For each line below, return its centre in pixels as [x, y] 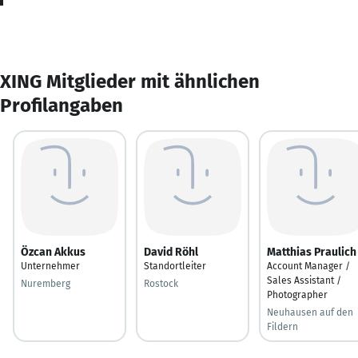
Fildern [282, 326]
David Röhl [171, 252]
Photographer [297, 294]
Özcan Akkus [53, 252]
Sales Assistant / [304, 280]
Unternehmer [50, 266]
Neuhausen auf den [310, 312]
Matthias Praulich [312, 252]
